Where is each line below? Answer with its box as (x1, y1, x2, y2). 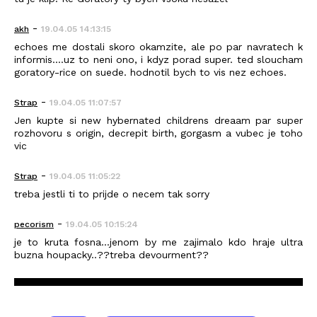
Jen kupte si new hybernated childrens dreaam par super (14, 114, 303, 126)
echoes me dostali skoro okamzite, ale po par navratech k (14, 40, 303, 52)
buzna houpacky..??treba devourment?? (14, 248, 209, 260)
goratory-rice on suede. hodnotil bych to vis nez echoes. (14, 66, 287, 78)
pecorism (14, 219, 54, 229)
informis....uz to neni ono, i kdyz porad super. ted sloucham (14, 53, 303, 65)
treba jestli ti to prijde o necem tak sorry (14, 188, 209, 200)
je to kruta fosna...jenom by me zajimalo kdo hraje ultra (14, 236, 303, 248)
